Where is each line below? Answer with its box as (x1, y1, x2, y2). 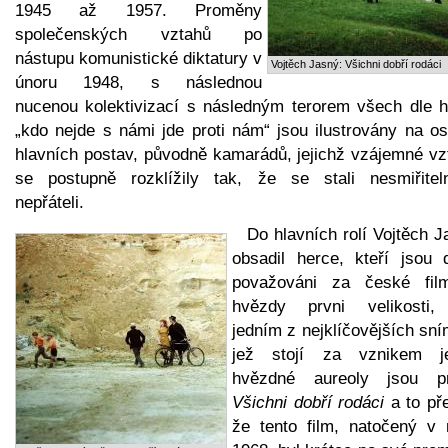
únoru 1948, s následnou (15, 72, 262, 92)
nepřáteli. (15, 192, 84, 212)
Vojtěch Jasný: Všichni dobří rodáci (271, 57, 441, 70)
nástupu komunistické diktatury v (15, 48, 262, 68)
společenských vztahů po (15, 24, 262, 44)
